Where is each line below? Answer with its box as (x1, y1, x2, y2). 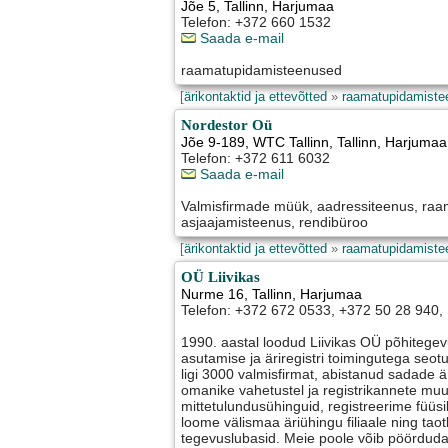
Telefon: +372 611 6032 (181, 150, 331, 167)
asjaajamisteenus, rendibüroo (181, 214, 369, 231)
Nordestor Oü (181, 116, 273, 134)
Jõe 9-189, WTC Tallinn (181, 134, 330, 151)
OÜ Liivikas (181, 268, 261, 286)
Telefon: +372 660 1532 (181, 14, 332, 31)
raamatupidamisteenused (181, 62, 343, 79)
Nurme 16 (181, 286, 245, 303)
